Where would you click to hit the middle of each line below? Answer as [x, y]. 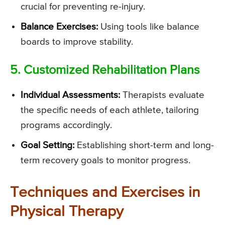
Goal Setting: [47, 146]
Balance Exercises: [59, 27]
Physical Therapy [67, 212]
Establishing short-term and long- [144, 146]
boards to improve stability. [77, 42]
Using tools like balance [149, 27]
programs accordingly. [66, 126]
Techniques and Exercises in [105, 193]
